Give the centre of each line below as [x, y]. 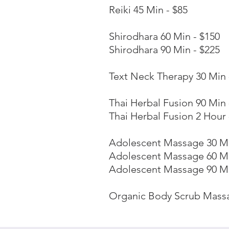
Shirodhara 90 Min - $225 [164, 50]
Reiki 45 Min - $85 [148, 10]
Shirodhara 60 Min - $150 [164, 36]
